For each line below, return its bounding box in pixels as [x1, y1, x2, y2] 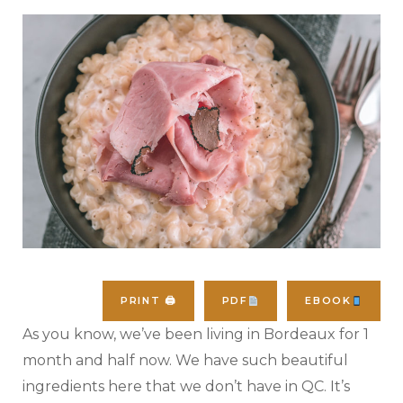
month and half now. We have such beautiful [22, 352, 348, 370]
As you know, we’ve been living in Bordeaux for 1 [22, 326, 369, 344]
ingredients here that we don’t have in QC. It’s [22, 378, 350, 396]
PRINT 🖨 [121, 294, 176, 308]
